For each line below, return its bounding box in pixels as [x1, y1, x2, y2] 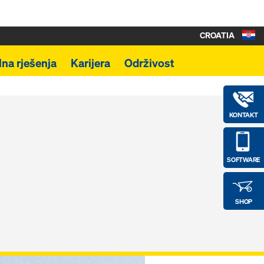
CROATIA [200, 29, 235, 41]
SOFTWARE [227, 155, 260, 164]
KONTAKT [229, 110, 258, 119]
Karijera [71, 55, 110, 71]
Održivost [124, 55, 174, 71]
